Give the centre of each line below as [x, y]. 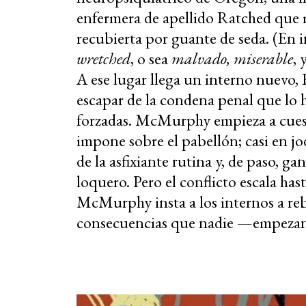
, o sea [151, 59]
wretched [103, 59]
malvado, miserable [232, 59]
